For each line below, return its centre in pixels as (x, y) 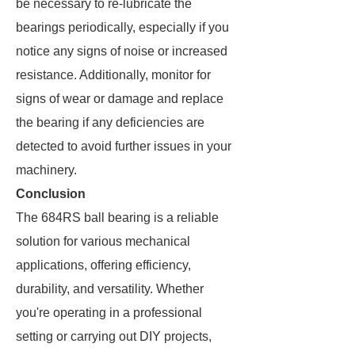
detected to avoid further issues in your (124, 146)
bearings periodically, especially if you (122, 27)
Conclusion (51, 194)
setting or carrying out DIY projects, (114, 336)
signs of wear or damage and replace (120, 99)
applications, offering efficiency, (103, 265)
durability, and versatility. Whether (110, 289)
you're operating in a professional (109, 313)
